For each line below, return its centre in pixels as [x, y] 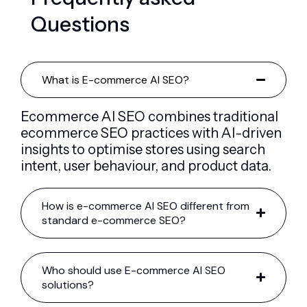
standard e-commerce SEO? [114, 220]
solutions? [68, 284]
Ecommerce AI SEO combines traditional [149, 116]
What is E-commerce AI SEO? [115, 79]
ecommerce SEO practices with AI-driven [151, 133]
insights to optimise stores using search [143, 149]
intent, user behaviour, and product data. [146, 165]
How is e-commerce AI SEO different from [146, 206]
